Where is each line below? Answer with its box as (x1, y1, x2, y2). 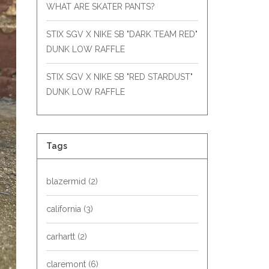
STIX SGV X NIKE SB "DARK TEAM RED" (46, 29, 198, 39)
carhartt (46, 232, 77, 241)
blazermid (46, 177, 88, 186)
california (46, 204, 83, 214)
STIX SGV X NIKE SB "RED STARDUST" (46, 72, 193, 82)
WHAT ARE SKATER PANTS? (46, 2, 155, 11)
